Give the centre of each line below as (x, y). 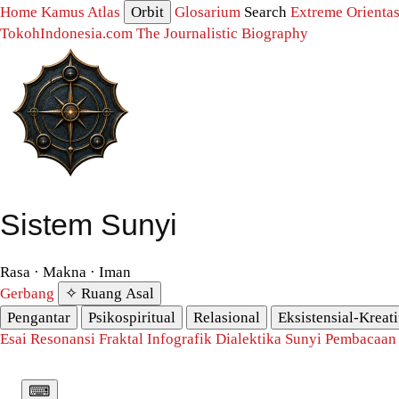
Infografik (179, 338)
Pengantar (39, 317)
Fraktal (121, 338)
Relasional (227, 317)
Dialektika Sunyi (269, 338)
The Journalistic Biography (222, 33)
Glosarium (208, 12)
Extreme (317, 12)
